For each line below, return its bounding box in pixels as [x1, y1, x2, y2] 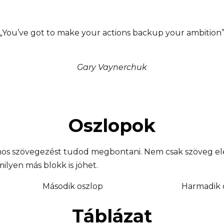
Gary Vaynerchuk [77, 62, 147, 72]
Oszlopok [68, 114, 155, 136]
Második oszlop [42, 181, 103, 191]
